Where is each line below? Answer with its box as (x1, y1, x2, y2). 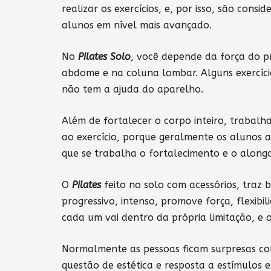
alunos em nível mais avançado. (62, 19, 212, 31)
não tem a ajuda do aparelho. (62, 83, 203, 96)
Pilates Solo (78, 51, 131, 63)
